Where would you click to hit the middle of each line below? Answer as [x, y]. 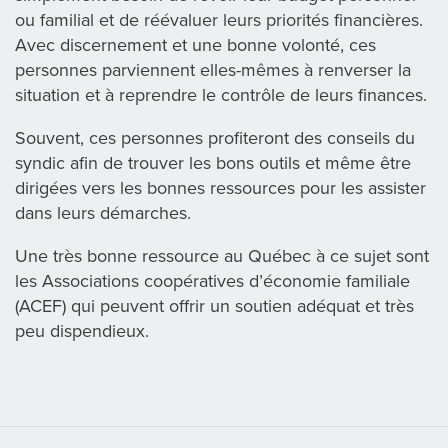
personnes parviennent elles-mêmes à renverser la [213, 69]
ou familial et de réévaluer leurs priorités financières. [219, 19]
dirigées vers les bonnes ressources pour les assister [220, 187]
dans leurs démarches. [103, 212]
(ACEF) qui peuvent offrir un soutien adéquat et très [214, 305]
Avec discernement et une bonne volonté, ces [195, 44]
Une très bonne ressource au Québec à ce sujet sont [222, 255]
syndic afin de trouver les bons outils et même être [213, 162]
